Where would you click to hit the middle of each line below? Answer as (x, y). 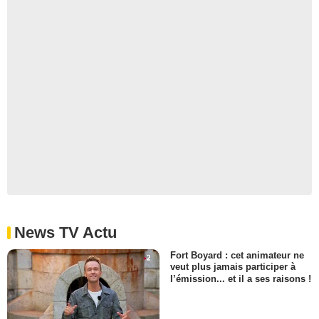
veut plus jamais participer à (233, 267)
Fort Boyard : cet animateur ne (237, 256)
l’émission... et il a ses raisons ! (241, 278)
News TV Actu (66, 233)
